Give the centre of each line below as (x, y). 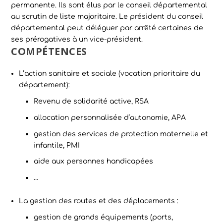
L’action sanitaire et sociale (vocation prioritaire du (110, 74)
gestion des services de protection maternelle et (121, 134)
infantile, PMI (57, 145)
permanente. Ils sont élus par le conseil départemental (109, 5)
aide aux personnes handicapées (94, 162)
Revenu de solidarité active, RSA (91, 102)
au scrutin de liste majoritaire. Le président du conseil (107, 17)
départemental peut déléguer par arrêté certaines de (107, 28)
